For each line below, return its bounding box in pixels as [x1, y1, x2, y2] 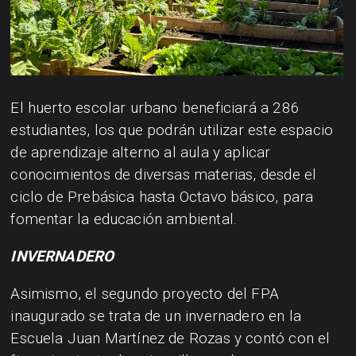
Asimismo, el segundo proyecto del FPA [10, 284, 279, 303]
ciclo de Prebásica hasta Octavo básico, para [10, 188, 314, 207]
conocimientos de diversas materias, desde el [10, 165, 317, 184]
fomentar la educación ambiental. [10, 210, 238, 229]
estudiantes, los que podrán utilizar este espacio [10, 121, 334, 140]
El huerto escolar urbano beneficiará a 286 [10, 99, 300, 118]
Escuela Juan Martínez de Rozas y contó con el [10, 328, 331, 347]
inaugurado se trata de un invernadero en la [10, 306, 302, 325]
